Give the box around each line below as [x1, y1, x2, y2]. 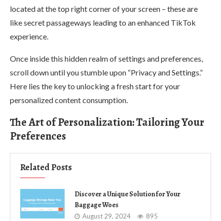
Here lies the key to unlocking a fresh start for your [10, 81, 180, 91]
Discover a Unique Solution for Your [74, 189, 181, 199]
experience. [10, 31, 48, 41]
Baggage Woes [74, 200, 118, 210]
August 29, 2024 [82, 212, 131, 220]
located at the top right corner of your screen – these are [10, 3, 198, 13]
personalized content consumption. [10, 95, 128, 105]
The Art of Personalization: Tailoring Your [10, 114, 204, 130]
